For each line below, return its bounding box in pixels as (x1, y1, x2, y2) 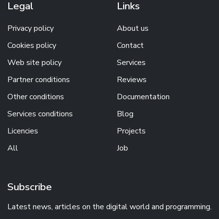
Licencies (7, 125, 38, 136)
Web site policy (7, 57, 62, 68)
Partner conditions (7, 74, 70, 85)
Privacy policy (7, 22, 54, 34)
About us (117, 22, 149, 34)
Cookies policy (7, 40, 56, 51)
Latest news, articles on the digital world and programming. (7, 201, 212, 212)
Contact (117, 40, 144, 51)
